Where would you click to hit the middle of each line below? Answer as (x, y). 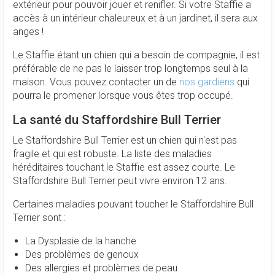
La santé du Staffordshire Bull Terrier (117, 120)
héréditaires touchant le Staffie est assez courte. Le (124, 167)
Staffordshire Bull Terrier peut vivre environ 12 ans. (120, 181)
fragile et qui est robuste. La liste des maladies (112, 154)
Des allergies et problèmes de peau (101, 268)
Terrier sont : (39, 218)
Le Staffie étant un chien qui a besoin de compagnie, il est (136, 55)
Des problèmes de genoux (82, 254)
